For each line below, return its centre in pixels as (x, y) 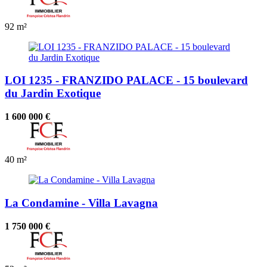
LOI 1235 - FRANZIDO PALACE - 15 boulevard (126, 80)
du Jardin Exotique (53, 94)
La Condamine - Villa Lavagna (81, 203)
